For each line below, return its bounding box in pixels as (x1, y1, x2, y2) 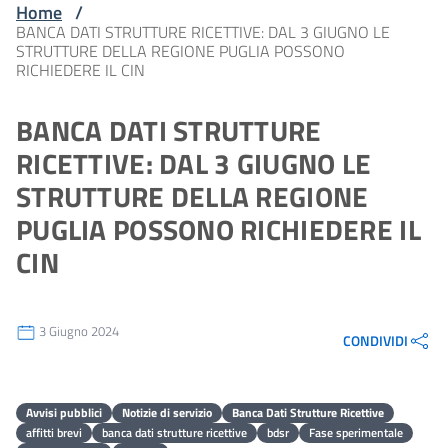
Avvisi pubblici (26, 402, 102, 422)
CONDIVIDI (343, 329, 408, 351)
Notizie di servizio (122, 402, 212, 422)
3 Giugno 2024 (39, 321, 119, 342)
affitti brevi (26, 422, 82, 442)
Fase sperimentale (309, 422, 403, 442)
